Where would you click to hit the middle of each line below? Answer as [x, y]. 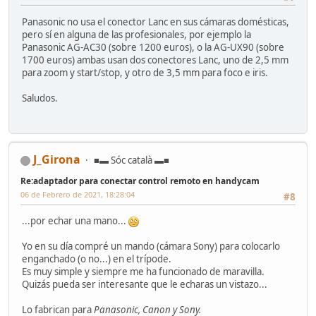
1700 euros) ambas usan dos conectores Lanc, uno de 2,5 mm [155, 60]
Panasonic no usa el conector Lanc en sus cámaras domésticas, [156, 22]
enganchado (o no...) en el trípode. [97, 259]
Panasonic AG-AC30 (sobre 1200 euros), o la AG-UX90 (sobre [153, 47]
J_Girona [57, 159]
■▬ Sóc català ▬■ [132, 160]
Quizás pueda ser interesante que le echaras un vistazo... [145, 285]
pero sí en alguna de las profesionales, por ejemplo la [136, 34]
